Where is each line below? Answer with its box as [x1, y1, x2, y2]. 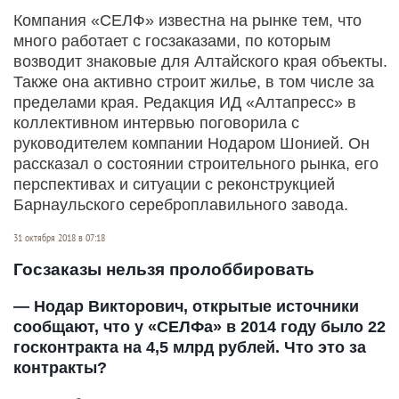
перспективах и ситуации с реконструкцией [13, 175, 335, 193]
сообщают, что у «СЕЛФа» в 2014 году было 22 [13, 317, 386, 336]
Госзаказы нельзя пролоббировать [13, 259, 314, 279]
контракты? [13, 358, 107, 377]
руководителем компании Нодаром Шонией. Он [13, 134, 370, 152]
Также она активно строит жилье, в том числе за [13, 72, 374, 91]
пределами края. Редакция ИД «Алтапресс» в [13, 93, 356, 111]
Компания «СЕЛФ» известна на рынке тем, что [13, 11, 362, 29]
